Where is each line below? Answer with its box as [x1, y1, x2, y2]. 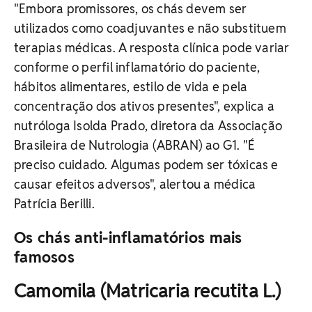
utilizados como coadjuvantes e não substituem [14, 19, 286, 36]
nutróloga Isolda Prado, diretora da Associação [14, 117, 283, 134]
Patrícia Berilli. [14, 195, 95, 212]
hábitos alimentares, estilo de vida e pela [14, 78, 248, 95]
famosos [14, 247, 75, 267]
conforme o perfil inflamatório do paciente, [14, 58, 260, 75]
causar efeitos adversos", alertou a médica [14, 175, 256, 192]
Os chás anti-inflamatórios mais [14, 227, 242, 247]
